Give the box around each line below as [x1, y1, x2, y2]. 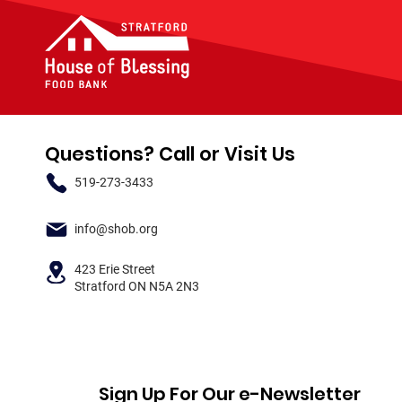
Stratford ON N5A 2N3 [74, 279, 199, 293]
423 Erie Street [74, 262, 155, 276]
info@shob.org [74, 222, 158, 236]
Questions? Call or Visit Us [45, 141, 295, 167]
